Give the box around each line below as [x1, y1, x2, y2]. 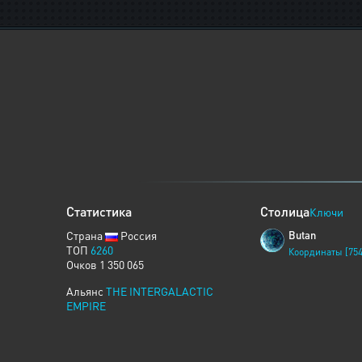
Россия [118, 228, 157, 242]
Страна [66, 228, 105, 242]
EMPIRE [66, 298, 106, 313]
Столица [260, 203, 309, 220]
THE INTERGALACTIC [106, 284, 213, 298]
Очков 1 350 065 [66, 257, 144, 271]
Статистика [66, 203, 132, 220]
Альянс [66, 284, 106, 298]
